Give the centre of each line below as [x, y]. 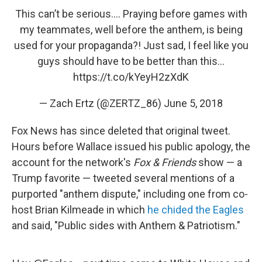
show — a [219, 162]
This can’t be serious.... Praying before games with [131, 14]
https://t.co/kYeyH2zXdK [131, 77]
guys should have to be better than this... [131, 61]
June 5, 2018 [193, 103]
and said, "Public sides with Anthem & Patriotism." [126, 225]
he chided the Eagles [196, 210]
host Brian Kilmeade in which [80, 210]
